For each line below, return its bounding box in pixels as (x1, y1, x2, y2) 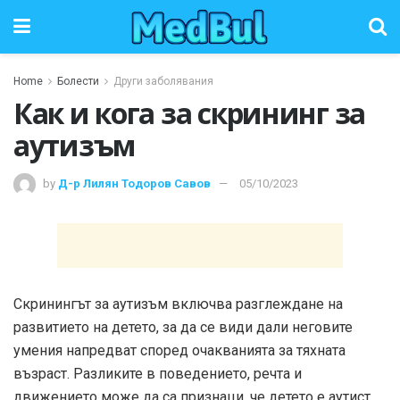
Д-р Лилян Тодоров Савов (58, 176, 211, 190)
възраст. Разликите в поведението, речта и (13, 364, 302, 382)
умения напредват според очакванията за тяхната (13, 341, 346, 359)
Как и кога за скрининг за (13, 94, 365, 132)
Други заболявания (113, 75, 213, 87)
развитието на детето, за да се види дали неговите (13, 318, 353, 336)
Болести (57, 75, 99, 87)
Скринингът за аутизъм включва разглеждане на (13, 295, 343, 312)
